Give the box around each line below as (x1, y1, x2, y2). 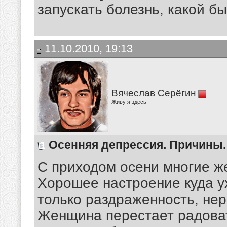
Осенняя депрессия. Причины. (49, 138, 226, 152)
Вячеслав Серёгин (111, 88, 196, 98)
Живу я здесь (111, 99, 146, 105)
